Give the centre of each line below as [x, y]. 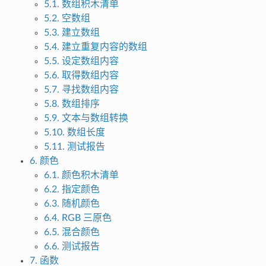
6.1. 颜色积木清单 [81, 175]
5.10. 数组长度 [74, 133]
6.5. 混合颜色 [72, 232]
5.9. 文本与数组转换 [86, 118]
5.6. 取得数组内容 [81, 76]
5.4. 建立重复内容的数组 [95, 47]
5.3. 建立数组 [72, 33]
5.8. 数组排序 [72, 104]
